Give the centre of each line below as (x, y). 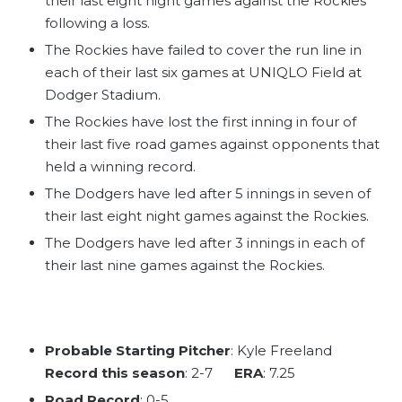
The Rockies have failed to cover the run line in (203, 50)
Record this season (115, 373)
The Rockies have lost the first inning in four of (201, 122)
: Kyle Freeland (290, 351)
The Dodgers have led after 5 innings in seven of (208, 194)
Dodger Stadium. (103, 95)
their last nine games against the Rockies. (185, 266)
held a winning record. (120, 167)
